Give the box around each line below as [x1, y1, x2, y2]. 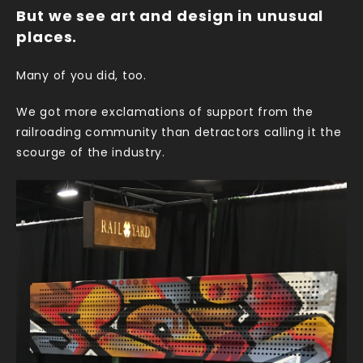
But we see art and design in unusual [16, 10, 324, 26]
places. [16, 31, 78, 47]
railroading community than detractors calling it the [16, 126, 342, 139]
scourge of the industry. [16, 147, 165, 160]
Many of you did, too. [16, 70, 147, 83]
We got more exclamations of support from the [16, 106, 314, 119]
